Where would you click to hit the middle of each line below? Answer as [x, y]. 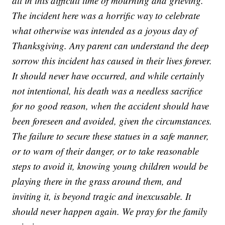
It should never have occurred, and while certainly [108, 75]
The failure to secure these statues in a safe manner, [111, 136]
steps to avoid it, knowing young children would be [110, 166]
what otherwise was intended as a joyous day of [105, 30]
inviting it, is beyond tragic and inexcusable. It [102, 196]
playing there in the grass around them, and [97, 181]
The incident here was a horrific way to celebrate [106, 15]
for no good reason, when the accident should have [111, 105]
